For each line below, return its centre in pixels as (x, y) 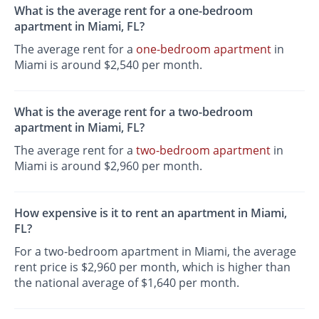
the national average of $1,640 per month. (127, 283)
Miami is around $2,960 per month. (109, 166)
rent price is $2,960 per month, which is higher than (153, 267)
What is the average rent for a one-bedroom (134, 10)
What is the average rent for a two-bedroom (134, 112)
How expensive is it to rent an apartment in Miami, (151, 213)
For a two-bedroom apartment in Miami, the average (156, 252)
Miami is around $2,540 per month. (109, 64)
